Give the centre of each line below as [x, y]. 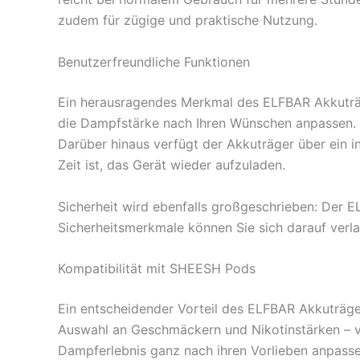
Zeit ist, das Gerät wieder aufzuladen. [172, 164]
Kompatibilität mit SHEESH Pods [157, 269]
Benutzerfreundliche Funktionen [154, 61]
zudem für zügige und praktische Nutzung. [188, 20]
